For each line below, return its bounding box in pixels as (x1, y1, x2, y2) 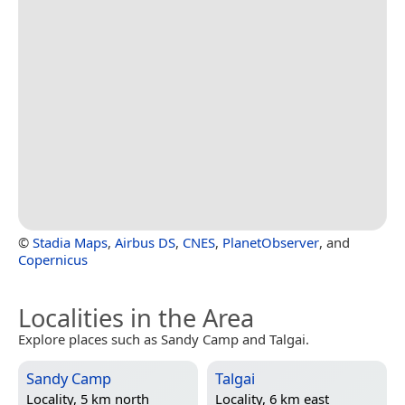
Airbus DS (115, 232, 175, 251)
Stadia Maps (33, 232, 108, 251)
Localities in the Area (18, 300, 254, 334)
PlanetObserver (222, 232, 319, 251)
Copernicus (18, 250, 88, 268)
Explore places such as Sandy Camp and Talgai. (18, 329, 309, 348)
